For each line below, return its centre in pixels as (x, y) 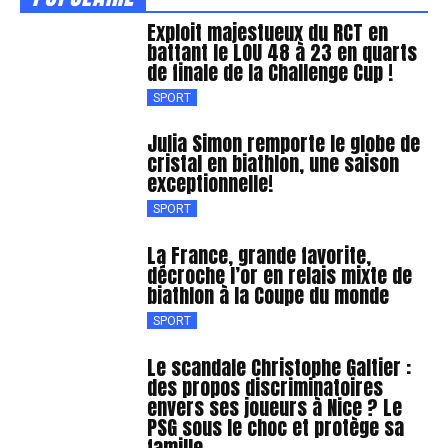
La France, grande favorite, (259, 255)
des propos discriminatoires (265, 387)
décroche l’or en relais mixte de (280, 275)
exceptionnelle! (210, 184)
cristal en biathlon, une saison (273, 164)
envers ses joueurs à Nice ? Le (275, 407)
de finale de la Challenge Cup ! (270, 72)
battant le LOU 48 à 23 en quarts (282, 52)
